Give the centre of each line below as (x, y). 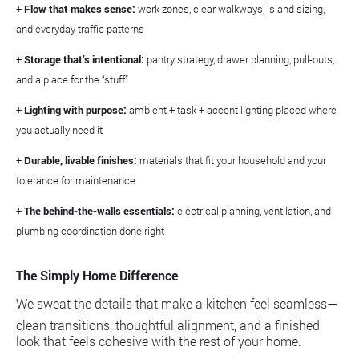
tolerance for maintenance (76, 180)
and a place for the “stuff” (72, 79)
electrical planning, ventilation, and (253, 211)
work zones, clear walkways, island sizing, (230, 9)
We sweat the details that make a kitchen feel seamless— (177, 303)
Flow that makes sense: (80, 9)
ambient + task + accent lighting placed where (232, 110)
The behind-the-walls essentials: (99, 211)
